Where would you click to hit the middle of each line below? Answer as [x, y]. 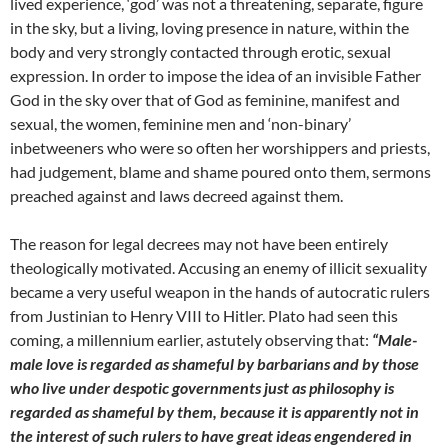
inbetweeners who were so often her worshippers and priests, [220, 147]
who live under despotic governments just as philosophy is [202, 387]
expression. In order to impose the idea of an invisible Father [215, 75]
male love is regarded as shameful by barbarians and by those [214, 363]
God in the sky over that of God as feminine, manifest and [205, 99]
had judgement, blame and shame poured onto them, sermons [220, 171]
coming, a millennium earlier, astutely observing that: [189, 339]
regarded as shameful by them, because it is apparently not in [214, 411]
